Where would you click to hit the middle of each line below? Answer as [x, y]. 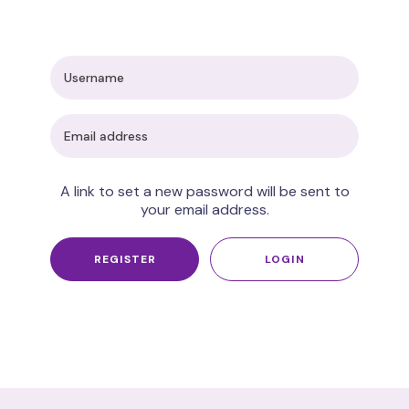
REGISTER [125, 259]
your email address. [204, 210]
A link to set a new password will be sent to [204, 191]
